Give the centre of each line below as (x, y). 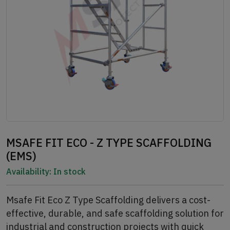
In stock (69, 171)
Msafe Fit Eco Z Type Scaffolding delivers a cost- (108, 200)
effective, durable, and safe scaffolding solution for (115, 213)
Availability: (29, 171)
